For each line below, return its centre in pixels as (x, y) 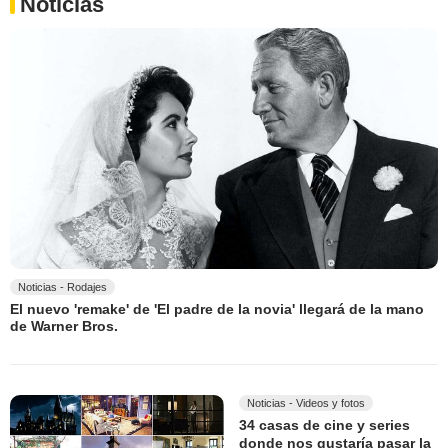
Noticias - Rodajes (62, 286)
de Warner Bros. (64, 326)
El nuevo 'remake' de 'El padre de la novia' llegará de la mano (217, 309)
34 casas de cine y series (324, 425)
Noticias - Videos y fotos (306, 403)
